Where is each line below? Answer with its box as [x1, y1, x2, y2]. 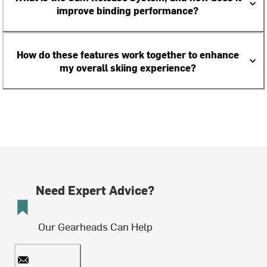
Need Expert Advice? [36, 182, 154, 198]
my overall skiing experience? [59, 61, 196, 74]
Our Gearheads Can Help [38, 219, 153, 234]
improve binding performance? [57, 4, 198, 17]
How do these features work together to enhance [16, 48, 239, 61]
